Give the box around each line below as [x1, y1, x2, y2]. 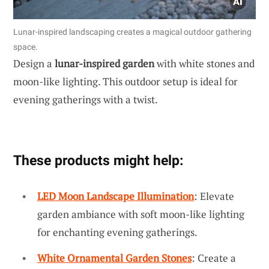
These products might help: [13, 151, 183, 169]
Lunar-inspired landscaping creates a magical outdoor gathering [13, 26, 252, 37]
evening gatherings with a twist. [13, 92, 158, 106]
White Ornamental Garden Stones [37, 251, 192, 265]
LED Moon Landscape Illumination [37, 189, 194, 203]
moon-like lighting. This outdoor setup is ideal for [13, 74, 238, 88]
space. [13, 41, 38, 52]
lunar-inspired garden [55, 56, 154, 70]
